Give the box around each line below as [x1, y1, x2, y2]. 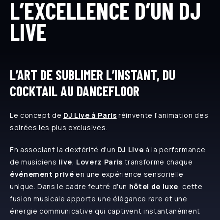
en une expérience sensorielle [74, 169, 184, 179]
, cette [178, 182, 203, 191]
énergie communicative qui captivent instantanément [10, 206, 201, 216]
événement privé [10, 169, 74, 179]
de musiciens [10, 157, 59, 166]
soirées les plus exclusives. [10, 123, 108, 132]
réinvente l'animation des [116, 110, 209, 120]
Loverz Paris [74, 157, 125, 166]
